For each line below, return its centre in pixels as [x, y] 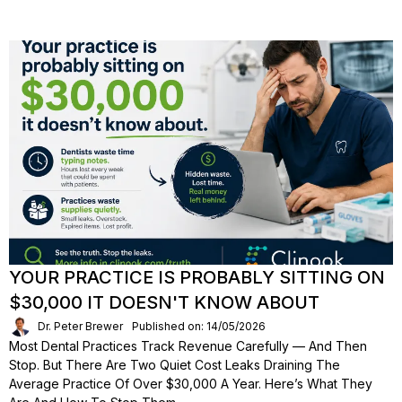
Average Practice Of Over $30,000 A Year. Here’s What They [191, 384]
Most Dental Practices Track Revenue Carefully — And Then [188, 346]
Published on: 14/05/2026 [199, 326]
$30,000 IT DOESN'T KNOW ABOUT [164, 302]
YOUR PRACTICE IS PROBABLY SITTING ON [197, 277]
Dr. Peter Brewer [80, 326]
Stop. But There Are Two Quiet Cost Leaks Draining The [175, 365]
